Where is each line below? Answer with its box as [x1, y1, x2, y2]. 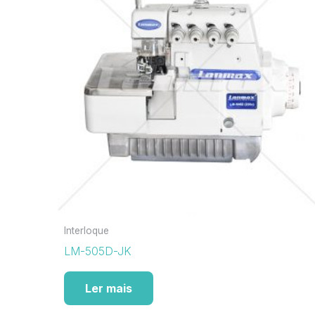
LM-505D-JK [64, 244, 132, 259]
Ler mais [85, 281, 133, 296]
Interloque [64, 225, 110, 237]
